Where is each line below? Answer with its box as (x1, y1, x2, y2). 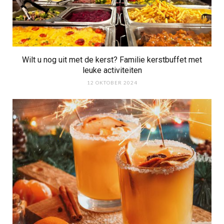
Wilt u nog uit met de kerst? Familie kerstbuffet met (22, 54, 202, 64)
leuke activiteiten (82, 65, 142, 75)
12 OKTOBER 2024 (86, 79, 137, 85)
